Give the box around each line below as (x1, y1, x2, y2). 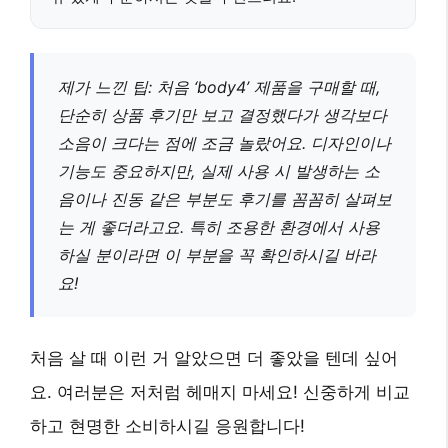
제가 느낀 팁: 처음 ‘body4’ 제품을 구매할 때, (58, 77, 380, 98)
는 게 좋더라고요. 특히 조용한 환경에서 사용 (58, 217, 380, 238)
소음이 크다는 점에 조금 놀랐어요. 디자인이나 (58, 133, 391, 154)
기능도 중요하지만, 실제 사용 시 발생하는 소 (58, 161, 380, 182)
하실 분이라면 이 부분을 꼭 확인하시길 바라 (58, 245, 376, 266)
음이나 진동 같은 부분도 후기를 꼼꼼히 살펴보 (58, 189, 392, 210)
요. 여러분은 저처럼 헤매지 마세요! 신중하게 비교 (30, 382, 410, 403)
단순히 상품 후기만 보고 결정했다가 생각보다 (58, 105, 387, 126)
